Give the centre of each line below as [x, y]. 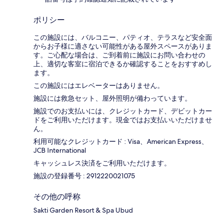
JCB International [60, 150]
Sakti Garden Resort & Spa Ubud [83, 210]
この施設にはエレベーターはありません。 [99, 85]
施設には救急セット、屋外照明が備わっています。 [112, 98]
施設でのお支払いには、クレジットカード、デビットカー [123, 111]
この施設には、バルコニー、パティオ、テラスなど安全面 [123, 37]
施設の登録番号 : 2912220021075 [84, 176]
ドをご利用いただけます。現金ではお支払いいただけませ [123, 120]
